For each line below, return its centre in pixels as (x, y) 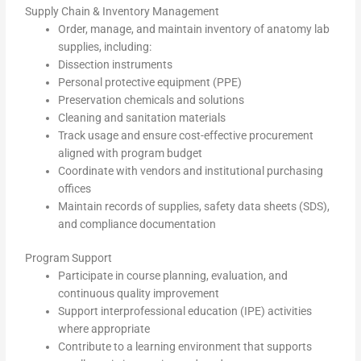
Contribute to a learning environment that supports (185, 347)
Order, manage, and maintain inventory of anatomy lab (194, 29)
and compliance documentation (137, 224)
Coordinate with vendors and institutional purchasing (191, 170)
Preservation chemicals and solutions (151, 100)
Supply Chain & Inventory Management (122, 11)
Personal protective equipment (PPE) (150, 82)
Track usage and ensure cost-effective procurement (186, 135)
